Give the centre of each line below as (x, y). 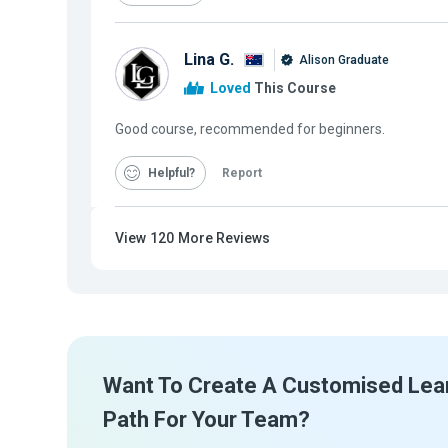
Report (242, 173)
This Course (293, 88)
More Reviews (224, 238)
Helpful (168, 173)
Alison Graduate (342, 59)
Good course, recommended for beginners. (250, 129)
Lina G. (209, 59)
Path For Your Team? (206, 419)
